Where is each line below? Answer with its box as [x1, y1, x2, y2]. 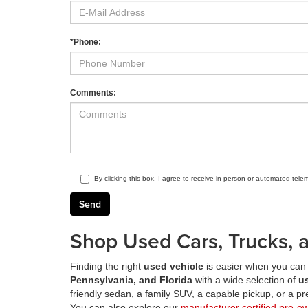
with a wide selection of [192, 274, 298, 286]
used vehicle [144, 261, 203, 272]
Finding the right [70, 261, 144, 272]
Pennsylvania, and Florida [70, 274, 192, 286]
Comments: [70, 88, 116, 98]
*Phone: [70, 37, 101, 47]
